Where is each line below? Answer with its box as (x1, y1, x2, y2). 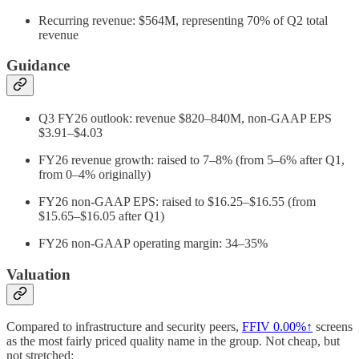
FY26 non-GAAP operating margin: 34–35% (38, 236, 268, 250)
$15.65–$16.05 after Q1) (38, 208, 164, 223)
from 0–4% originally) (38, 167, 151, 181)
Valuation (6, 265, 71, 283)
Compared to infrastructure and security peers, (6, 320, 242, 334)
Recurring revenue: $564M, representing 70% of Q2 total (38, 13, 328, 27)
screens (313, 320, 353, 334)
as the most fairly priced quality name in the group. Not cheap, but (6, 334, 340, 349)
